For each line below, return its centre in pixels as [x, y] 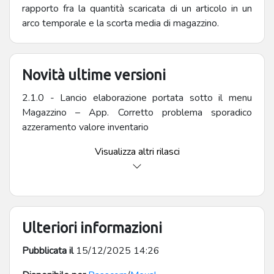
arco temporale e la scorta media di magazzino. [120, 24]
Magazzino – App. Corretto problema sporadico [137, 113]
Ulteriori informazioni [92, 228]
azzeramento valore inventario [85, 128]
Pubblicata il [48, 251]
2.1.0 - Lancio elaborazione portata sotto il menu [137, 98]
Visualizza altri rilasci [137, 152]
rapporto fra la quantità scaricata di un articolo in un [137, 9]
